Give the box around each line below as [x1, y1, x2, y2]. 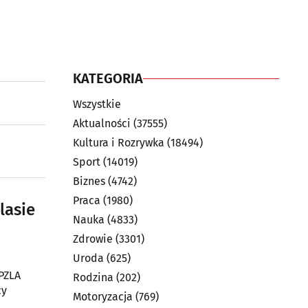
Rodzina [73, 271, 113, 284]
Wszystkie [73, 98, 121, 111]
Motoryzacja [73, 290, 133, 303]
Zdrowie [73, 232, 113, 245]
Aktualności [73, 117, 131, 130]
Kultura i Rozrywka [73, 136, 164, 149]
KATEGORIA [73, 70, 143, 87]
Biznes [73, 175, 105, 188]
